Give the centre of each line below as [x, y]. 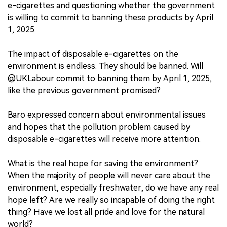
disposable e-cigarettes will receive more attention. [104, 139]
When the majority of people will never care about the [109, 176]
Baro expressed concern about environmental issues [107, 115]
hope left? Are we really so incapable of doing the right [111, 200]
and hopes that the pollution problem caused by [99, 127]
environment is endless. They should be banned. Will [105, 66]
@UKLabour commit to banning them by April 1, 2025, [110, 79]
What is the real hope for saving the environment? [103, 164]
